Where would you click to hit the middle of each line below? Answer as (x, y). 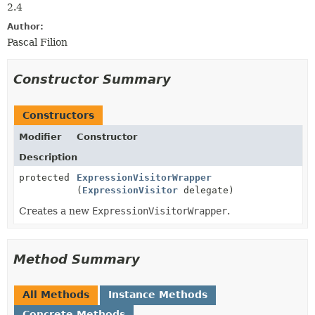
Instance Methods (158, 295)
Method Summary (77, 259)
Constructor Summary (92, 79)
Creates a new (56, 211)
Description (48, 157)
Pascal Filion (37, 42)
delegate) (206, 190)
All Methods (56, 295)
